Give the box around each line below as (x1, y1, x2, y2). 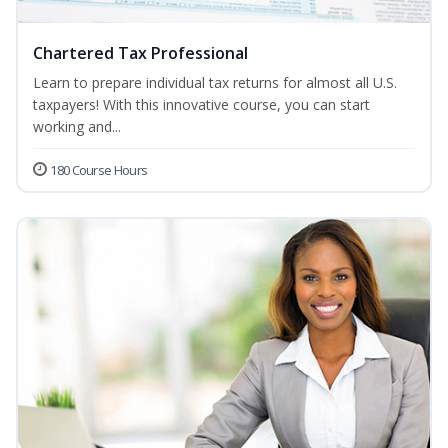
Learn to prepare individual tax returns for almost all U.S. (33, 73, 397, 93)
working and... (33, 117, 121, 137)
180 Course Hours (50, 161, 148, 180)
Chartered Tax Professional (33, 42, 248, 65)
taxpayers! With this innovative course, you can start (33, 95, 370, 115)
